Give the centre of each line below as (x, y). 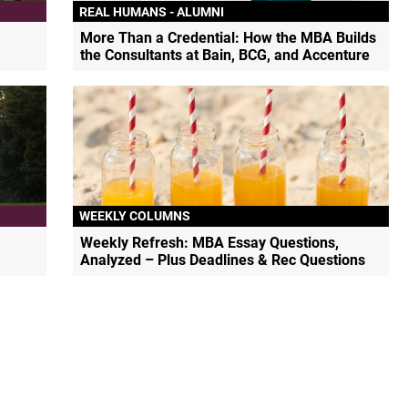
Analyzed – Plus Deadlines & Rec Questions (223, 260)
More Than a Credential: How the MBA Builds (229, 38)
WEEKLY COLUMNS (135, 216)
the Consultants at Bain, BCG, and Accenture (225, 56)
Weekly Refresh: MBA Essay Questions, (210, 242)
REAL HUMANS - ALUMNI (152, 11)
